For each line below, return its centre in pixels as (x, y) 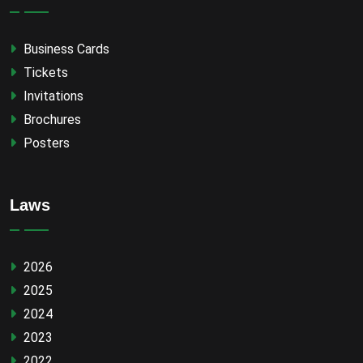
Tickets (44, 73)
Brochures (51, 120)
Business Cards (65, 49)
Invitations (52, 96)
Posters (45, 143)
